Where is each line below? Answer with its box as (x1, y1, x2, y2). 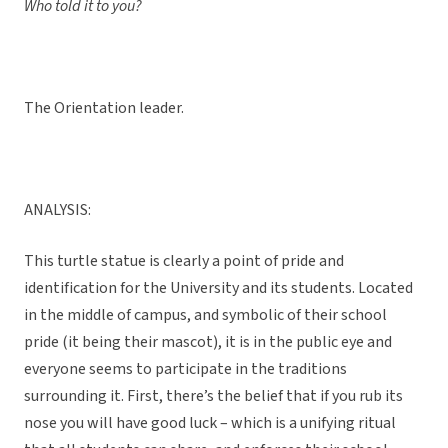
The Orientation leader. (24, 97, 184, 120)
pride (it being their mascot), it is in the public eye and (24, 331, 392, 354)
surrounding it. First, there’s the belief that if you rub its (24, 385, 403, 408)
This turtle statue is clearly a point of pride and (24, 250, 344, 273)
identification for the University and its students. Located (24, 277, 413, 300)
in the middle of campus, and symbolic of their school (24, 304, 387, 327)
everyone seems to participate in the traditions (24, 358, 347, 381)
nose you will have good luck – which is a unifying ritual (24, 412, 396, 435)
